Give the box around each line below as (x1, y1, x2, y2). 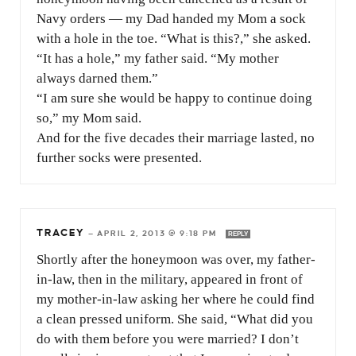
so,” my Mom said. (37, 110, 141, 126)
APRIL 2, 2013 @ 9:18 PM (96, 228, 220, 238)
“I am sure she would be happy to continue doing (37, 90, 312, 106)
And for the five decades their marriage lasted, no (37, 130, 315, 145)
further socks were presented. (37, 149, 202, 165)
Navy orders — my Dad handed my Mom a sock (37, 10, 306, 26)
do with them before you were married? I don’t (37, 331, 299, 346)
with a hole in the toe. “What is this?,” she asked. (37, 30, 311, 46)
